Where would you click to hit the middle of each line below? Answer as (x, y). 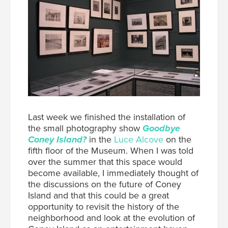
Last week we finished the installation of (107, 117)
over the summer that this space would (105, 162)
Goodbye (161, 128)
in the (100, 139)
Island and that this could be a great (98, 195)
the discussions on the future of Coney (105, 184)
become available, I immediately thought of (113, 173)
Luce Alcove (139, 139)
